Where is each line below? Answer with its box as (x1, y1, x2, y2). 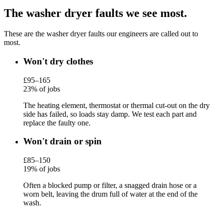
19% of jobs (23, 165, 60, 173)
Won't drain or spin (23, 136, 102, 147)
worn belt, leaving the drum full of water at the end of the (23, 190, 198, 199)
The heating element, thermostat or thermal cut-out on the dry (23, 101, 210, 109)
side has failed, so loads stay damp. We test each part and (23, 109, 197, 118)
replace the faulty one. (23, 118, 91, 127)
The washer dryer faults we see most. (4, 7, 187, 20)
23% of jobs (23, 84, 60, 93)
